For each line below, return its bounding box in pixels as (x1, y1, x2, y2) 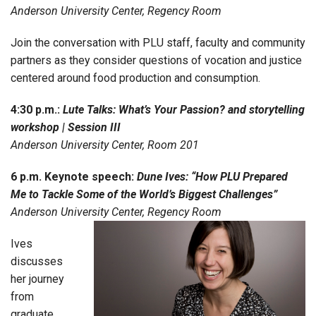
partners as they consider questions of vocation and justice (11, 53, 302, 67)
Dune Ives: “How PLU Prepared (137, 169, 288, 183)
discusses (11, 254, 63, 268)
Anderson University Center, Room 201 (11, 138, 199, 152)
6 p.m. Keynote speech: (11, 169, 137, 183)
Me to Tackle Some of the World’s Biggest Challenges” (11, 187, 277, 201)
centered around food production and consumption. (11, 71, 260, 85)
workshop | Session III (11, 120, 121, 134)
